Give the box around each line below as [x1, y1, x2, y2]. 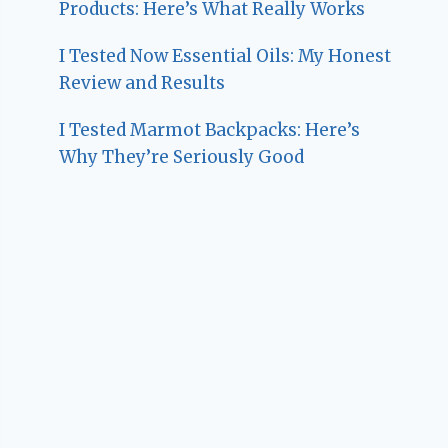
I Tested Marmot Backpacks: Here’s [59, 118, 361, 141]
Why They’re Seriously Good [59, 145, 305, 168]
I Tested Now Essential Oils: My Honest [59, 44, 392, 67]
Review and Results [59, 71, 226, 94]
